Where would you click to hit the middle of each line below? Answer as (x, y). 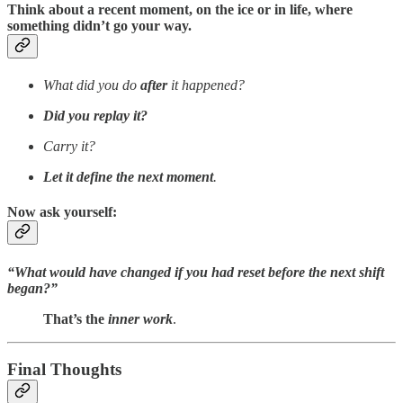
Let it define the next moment (128, 177)
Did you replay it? (95, 116)
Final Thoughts (64, 370)
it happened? (206, 85)
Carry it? (69, 147)
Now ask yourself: (62, 212)
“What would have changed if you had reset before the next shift (196, 272)
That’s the (76, 318)
